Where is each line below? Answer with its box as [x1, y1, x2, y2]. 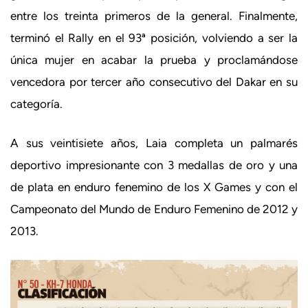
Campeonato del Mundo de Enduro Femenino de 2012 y [10, 202, 298, 216]
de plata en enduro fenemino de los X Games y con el [10, 180, 298, 194]
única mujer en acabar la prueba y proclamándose [10, 52, 298, 67]
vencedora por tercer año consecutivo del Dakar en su [10, 74, 298, 89]
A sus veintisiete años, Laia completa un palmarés [10, 136, 298, 150]
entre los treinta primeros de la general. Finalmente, [10, 8, 298, 23]
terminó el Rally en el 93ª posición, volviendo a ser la [10, 30, 298, 45]
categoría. [10, 96, 63, 111]
